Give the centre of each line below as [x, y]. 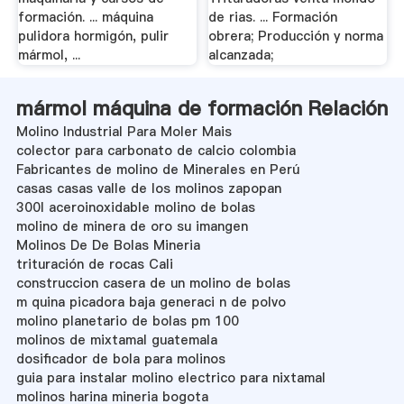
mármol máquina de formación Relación [202, 108]
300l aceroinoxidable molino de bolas [135, 207]
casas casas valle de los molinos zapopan [148, 188]
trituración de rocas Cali [94, 264]
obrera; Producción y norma [296, 37]
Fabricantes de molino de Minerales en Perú [157, 169]
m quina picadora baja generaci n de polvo [151, 302]
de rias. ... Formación [273, 18]
